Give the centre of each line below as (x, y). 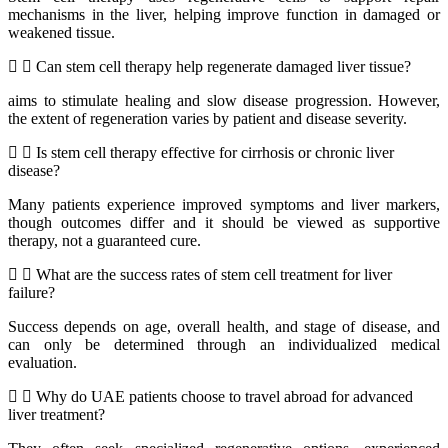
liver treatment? (56, 415)
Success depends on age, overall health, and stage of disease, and (224, 327)
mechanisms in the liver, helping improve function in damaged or (224, 15)
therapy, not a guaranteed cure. (104, 241)
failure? (31, 293)
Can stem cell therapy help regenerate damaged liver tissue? (223, 67)
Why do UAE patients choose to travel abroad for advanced (224, 397)
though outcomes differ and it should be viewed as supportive (224, 223)
